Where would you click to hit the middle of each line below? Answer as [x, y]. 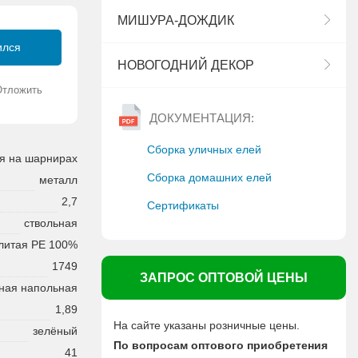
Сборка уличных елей [204, 149]
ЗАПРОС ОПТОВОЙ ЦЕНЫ [224, 278]
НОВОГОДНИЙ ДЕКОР [186, 65]
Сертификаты [183, 205]
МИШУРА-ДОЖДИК [176, 20]
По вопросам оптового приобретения [221, 345]
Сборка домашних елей [209, 177]
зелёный [55, 331]
